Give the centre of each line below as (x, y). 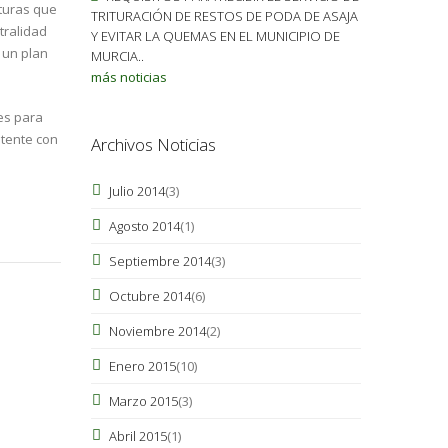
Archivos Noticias (153, 144)
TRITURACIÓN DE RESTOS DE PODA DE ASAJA (224, 15)
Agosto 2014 (144, 225)
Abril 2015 (137, 435)
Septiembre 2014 (159, 260)
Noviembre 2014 (157, 330)
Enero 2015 (142, 365)
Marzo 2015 (143, 400)
